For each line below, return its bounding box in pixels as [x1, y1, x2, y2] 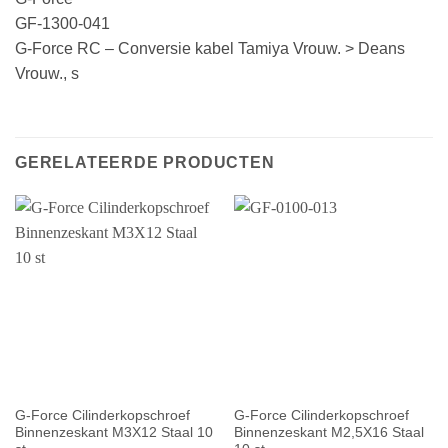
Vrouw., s [15, 65, 79, 83]
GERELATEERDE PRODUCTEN [15, 154, 275, 172]
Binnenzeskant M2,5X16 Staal [233, 424, 424, 440]
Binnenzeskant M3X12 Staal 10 [14, 424, 213, 440]
